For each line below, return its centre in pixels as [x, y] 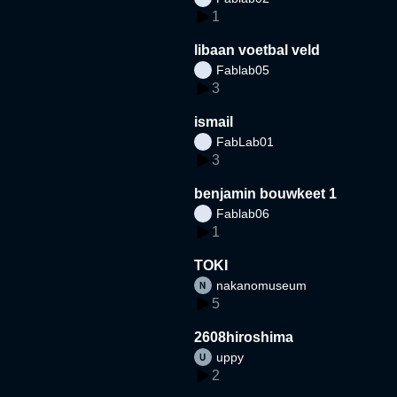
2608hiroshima [244, 337]
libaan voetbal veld [257, 50]
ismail [214, 121]
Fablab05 [243, 70]
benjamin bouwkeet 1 [266, 193]
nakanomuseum [262, 285]
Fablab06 [243, 213]
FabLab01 [245, 141]
